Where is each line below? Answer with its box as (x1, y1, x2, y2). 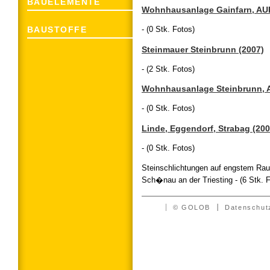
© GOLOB (172, 203, 210, 211)
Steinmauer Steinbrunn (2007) (142, 44, 264, 54)
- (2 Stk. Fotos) (142, 64, 195, 74)
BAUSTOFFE (27, 25, 87, 35)
